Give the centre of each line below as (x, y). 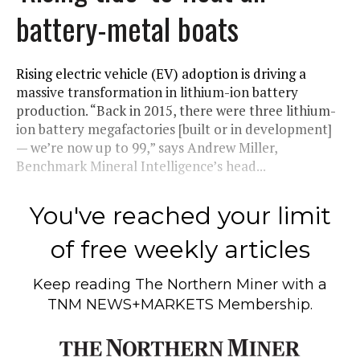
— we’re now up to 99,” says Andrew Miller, (147, 147)
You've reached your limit (180, 215)
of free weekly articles (180, 249)
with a (303, 284)
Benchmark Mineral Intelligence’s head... (141, 166)
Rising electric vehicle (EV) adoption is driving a (161, 73)
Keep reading (84, 284)
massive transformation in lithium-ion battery (157, 92)
